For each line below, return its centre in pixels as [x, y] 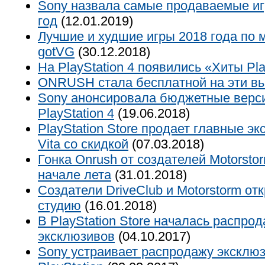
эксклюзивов [76, 236]
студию [59, 206]
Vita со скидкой [83, 144]
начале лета [75, 175]
